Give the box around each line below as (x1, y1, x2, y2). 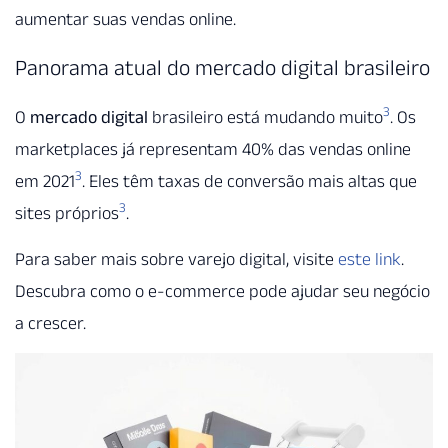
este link (338, 249, 401, 270)
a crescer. (15, 313, 86, 334)
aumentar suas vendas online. (15, 9, 236, 30)
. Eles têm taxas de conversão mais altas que (82, 170, 417, 191)
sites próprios (15, 202, 119, 223)
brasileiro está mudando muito (148, 106, 383, 127)
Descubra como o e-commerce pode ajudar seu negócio (15, 281, 430, 302)
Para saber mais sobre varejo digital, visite (15, 249, 338, 270)
